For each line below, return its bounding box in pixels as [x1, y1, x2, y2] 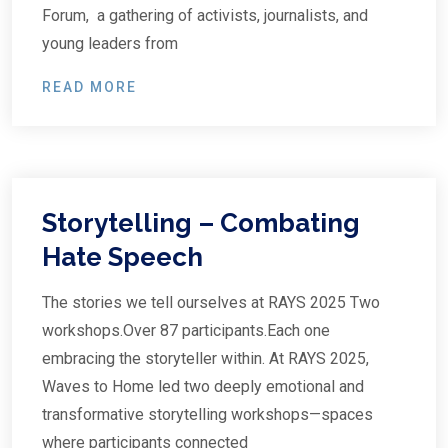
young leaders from [42, 34, 178, 53]
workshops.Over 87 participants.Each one [42, 321, 330, 340]
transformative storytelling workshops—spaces [42, 405, 373, 424]
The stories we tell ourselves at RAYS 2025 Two [42, 293, 380, 312]
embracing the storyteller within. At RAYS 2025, [42, 349, 369, 368]
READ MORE [42, 79, 137, 95]
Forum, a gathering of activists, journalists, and [42, 6, 368, 25]
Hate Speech [42, 242, 203, 272]
